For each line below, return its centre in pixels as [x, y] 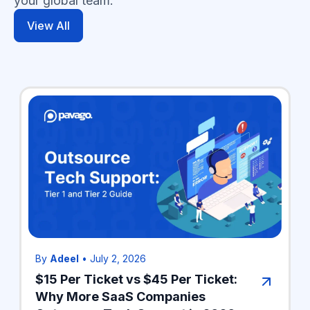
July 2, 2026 [118, 259]
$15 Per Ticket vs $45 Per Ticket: [136, 280]
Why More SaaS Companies [120, 297]
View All [48, 26]
